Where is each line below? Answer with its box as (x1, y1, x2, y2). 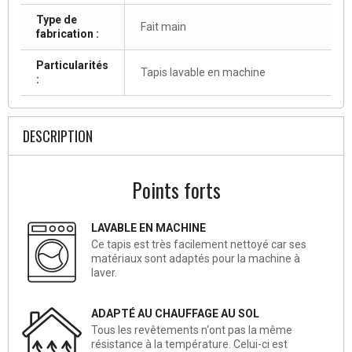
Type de (36, 13, 77, 26)
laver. (91, 266, 117, 279)
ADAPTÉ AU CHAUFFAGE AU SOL (91, 306, 259, 320)
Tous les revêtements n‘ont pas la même (91, 323, 292, 336)
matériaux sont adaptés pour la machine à (91, 251, 300, 265)
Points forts (131, 174, 221, 204)
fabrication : (36, 27, 99, 40)
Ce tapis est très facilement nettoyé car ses (91, 237, 306, 251)
